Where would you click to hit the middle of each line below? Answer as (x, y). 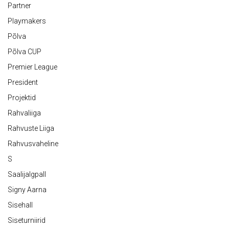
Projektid (22, 98)
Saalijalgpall (27, 175)
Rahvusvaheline (33, 144)
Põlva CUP (25, 52)
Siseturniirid (27, 221)
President (23, 83)
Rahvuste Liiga (31, 129)
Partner (19, 6)
